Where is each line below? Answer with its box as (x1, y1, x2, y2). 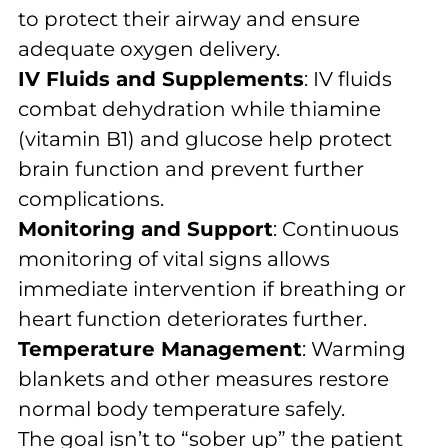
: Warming (302, 337, 406, 362)
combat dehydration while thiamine (18, 97, 381, 122)
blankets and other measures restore (18, 367, 389, 392)
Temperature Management (18, 337, 302, 362)
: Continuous (273, 217, 399, 242)
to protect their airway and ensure (18, 7, 360, 32)
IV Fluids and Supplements (18, 67, 304, 92)
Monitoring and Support (18, 217, 273, 242)
